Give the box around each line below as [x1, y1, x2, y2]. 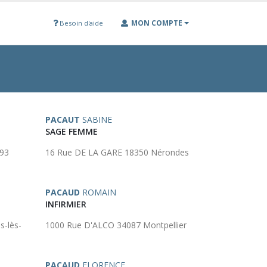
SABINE [80, 114, 112, 125]
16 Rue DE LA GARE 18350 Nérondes [45, 147, 189, 158]
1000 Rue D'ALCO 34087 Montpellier [45, 219, 187, 231]
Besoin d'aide [57, 18, 103, 27]
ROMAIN [80, 187, 116, 198]
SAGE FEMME [45, 126, 98, 137]
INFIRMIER [45, 198, 86, 210]
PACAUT [45, 114, 80, 125]
